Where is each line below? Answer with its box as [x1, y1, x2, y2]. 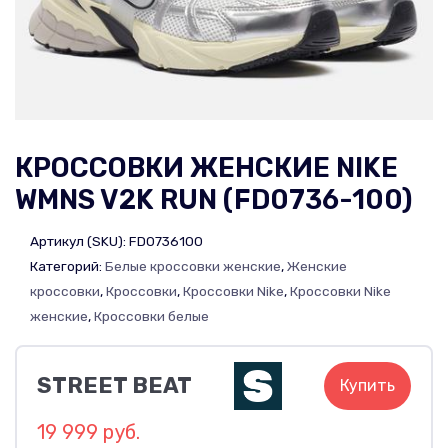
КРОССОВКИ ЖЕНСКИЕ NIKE [15, 152, 398, 184]
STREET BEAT [37, 371, 192, 399]
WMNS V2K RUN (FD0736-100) [15, 184, 412, 216]
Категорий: [30, 257, 105, 274]
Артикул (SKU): [30, 232, 129, 249]
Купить [340, 375, 395, 395]
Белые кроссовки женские [105, 257, 281, 274]
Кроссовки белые [94, 307, 209, 324]
